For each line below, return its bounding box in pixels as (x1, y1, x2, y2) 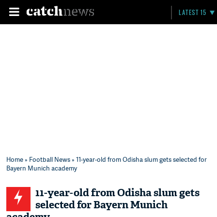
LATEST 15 (179, 8, 207, 16)
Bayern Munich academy (6, 164, 77, 172)
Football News (29, 155, 71, 164)
